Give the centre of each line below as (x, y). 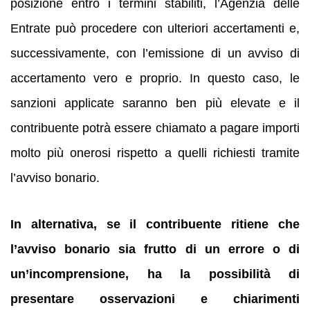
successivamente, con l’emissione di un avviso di (155, 54)
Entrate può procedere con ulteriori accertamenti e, (155, 29)
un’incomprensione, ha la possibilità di (155, 274)
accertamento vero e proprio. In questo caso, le (155, 79)
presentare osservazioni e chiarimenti (155, 299)
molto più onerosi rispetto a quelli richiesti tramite (155, 153)
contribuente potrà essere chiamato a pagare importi (155, 128)
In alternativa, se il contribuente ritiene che (155, 224)
